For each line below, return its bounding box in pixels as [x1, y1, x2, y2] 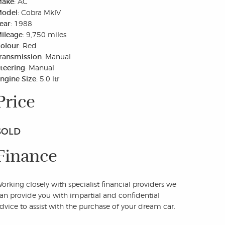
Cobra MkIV [21, 8, 61, 17]
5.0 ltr [40, 74, 60, 83]
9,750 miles [26, 30, 67, 39]
